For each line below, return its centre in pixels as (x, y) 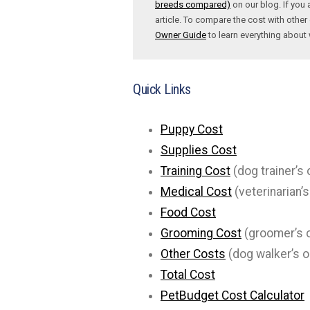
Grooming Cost (201, 233)
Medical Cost (196, 192)
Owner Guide (181, 35)
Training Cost (195, 171)
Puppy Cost (192, 129)
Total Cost (188, 275)
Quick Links (162, 89)
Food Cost (188, 212)
